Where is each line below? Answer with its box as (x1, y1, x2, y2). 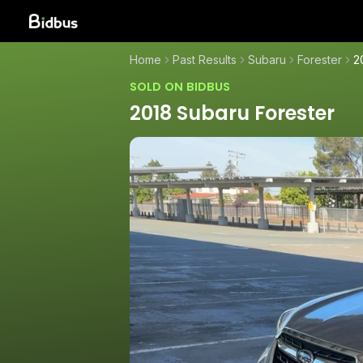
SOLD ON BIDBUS (130, 79, 230, 95)
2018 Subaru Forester (130, 99, 335, 126)
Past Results (173, 53, 237, 66)
